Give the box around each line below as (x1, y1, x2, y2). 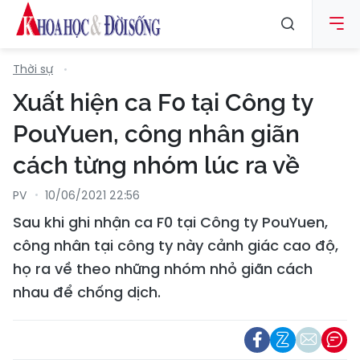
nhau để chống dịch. (13, 282, 161, 302)
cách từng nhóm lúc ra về (13, 151, 300, 179)
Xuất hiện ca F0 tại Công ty (13, 88, 313, 117)
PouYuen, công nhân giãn (13, 120, 300, 148)
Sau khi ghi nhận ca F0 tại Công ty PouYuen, (13, 212, 328, 232)
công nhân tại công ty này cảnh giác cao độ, (13, 235, 338, 256)
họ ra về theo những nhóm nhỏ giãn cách (13, 259, 313, 279)
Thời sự (13, 61, 53, 77)
